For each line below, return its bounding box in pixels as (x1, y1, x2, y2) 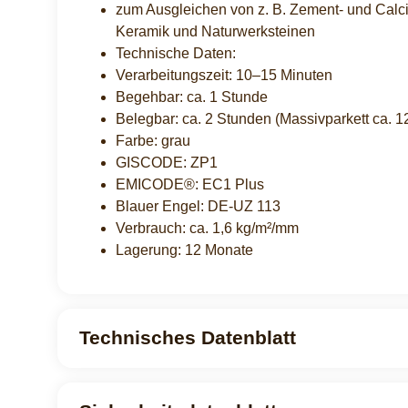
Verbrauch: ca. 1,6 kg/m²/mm (116, 219, 299, 236)
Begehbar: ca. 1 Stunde (116, 88, 268, 105)
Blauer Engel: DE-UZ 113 (116, 198, 280, 214)
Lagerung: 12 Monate (116, 241, 253, 258)
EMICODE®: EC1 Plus (116, 176, 264, 192)
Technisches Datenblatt (79, 326, 296, 349)
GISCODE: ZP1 (116, 154, 218, 170)
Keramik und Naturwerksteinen (116, 23, 315, 39)
